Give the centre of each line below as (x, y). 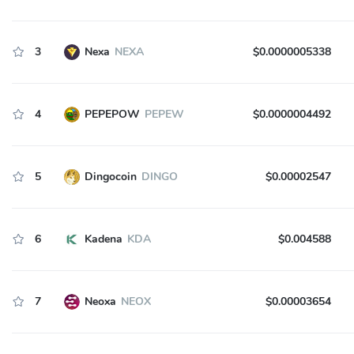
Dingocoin (110, 177)
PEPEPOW (112, 114)
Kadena (103, 239)
